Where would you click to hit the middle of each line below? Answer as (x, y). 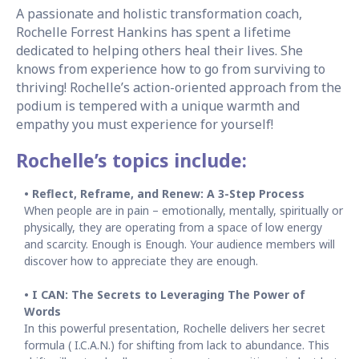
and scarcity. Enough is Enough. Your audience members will (179, 244)
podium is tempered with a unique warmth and (158, 106)
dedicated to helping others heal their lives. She (159, 50)
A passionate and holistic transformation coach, (159, 14)
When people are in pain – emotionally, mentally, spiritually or (184, 210)
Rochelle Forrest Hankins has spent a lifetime (153, 32)
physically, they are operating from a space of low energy (173, 227)
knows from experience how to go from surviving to (171, 69)
